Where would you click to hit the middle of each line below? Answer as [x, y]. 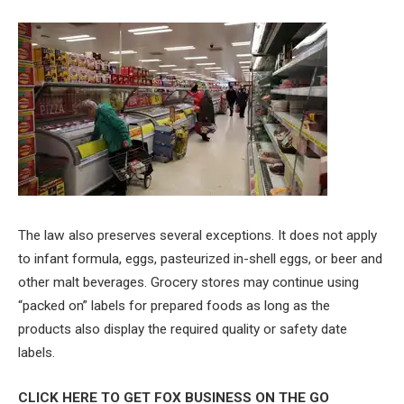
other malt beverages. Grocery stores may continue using [188, 283]
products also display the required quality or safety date [183, 330]
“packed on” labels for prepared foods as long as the [174, 306]
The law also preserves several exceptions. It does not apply [197, 236]
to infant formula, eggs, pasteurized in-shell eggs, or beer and [200, 259]
